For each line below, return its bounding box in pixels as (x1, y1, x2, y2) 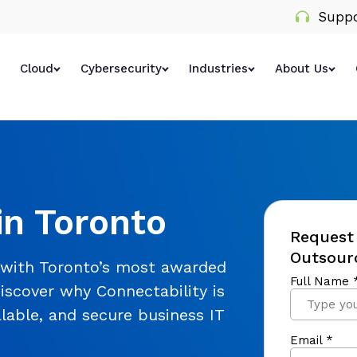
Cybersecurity (80, 61, 162, 76)
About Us (275, 61, 328, 76)
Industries (189, 61, 248, 76)
